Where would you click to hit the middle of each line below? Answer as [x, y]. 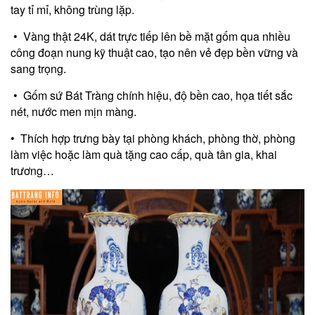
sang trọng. [38, 68]
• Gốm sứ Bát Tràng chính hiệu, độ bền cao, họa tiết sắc [152, 95]
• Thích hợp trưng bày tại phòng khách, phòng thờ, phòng [153, 138]
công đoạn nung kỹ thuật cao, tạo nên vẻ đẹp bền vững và [154, 52]
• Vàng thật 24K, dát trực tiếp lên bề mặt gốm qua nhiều [150, 36]
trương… [32, 170]
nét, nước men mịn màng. [73, 111]
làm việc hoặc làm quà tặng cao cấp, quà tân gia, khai [144, 154]
